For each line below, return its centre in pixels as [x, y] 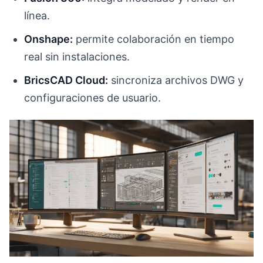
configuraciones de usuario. [93, 98]
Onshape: [49, 39]
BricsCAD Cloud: [66, 80]
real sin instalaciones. [77, 57]
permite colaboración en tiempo [154, 39]
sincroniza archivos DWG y [176, 80]
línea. [37, 16]
